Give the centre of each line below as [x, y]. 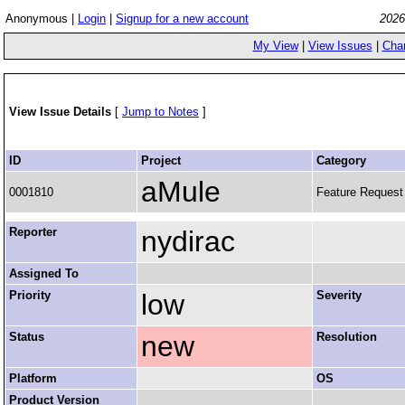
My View [275, 46]
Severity [339, 295]
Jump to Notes [160, 112]
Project [161, 160]
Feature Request [360, 192]
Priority [30, 295]
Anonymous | [42, 19]
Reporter [33, 232]
